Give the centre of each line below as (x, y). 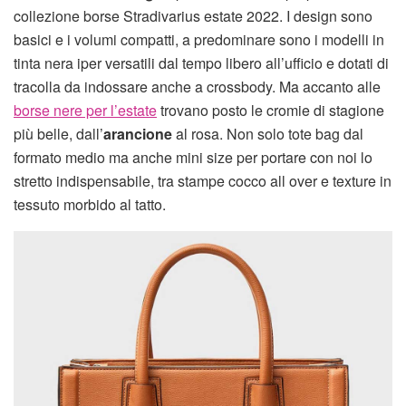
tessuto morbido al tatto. (90, 204)
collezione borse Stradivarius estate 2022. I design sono (193, 15)
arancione (138, 133)
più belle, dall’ (58, 133)
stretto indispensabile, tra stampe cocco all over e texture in (203, 180)
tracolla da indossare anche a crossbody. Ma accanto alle (197, 86)
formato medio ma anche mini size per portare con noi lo (193, 157)
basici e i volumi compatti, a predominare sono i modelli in (199, 39)
